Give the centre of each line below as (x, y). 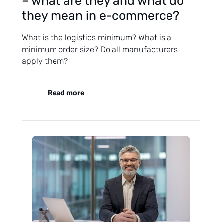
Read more (66, 93)
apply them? (45, 61)
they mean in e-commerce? (101, 16)
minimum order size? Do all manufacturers (100, 49)
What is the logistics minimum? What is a (97, 37)
